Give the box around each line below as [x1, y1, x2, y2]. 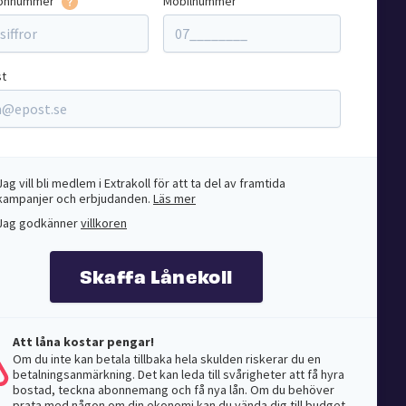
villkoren [81, 215, 127, 231]
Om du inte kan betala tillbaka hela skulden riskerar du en [13, 351, 321, 367]
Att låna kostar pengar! [13, 333, 154, 350]
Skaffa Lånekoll [79, 262, 233, 288]
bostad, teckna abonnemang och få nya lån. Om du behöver [13, 382, 334, 398]
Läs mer [153, 190, 196, 207]
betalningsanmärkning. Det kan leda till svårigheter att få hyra [13, 366, 344, 382]
